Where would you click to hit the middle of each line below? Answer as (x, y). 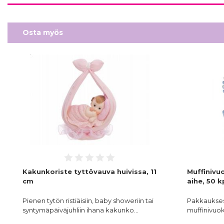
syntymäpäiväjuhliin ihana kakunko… (80, 210)
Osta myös (43, 32)
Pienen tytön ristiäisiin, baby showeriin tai (88, 201)
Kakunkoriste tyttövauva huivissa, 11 (89, 172)
